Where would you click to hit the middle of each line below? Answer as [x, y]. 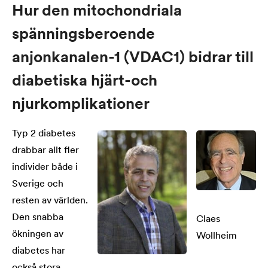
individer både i [45, 167]
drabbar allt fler [45, 151]
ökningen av [38, 234]
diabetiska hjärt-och [85, 82]
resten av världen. [50, 201]
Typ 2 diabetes [44, 134]
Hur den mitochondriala [97, 12]
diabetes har [39, 251]
